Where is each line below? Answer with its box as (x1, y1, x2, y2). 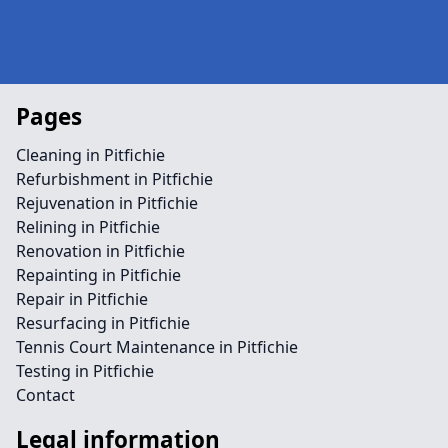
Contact (16, 384, 75, 406)
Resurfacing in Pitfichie (16, 312, 190, 334)
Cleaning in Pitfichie (16, 144, 165, 166)
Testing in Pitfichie (16, 360, 154, 382)
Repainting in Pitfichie (16, 264, 181, 286)
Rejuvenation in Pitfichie (16, 192, 198, 214)
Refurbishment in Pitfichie (16, 168, 213, 190)
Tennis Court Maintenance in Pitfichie (16, 336, 298, 358)
